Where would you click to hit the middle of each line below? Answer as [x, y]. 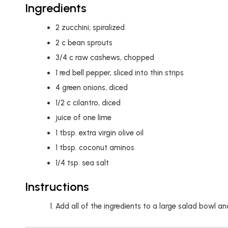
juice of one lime [83, 118]
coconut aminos [106, 148]
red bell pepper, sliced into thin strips [121, 73]
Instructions [57, 186]
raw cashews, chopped [115, 58]
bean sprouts [90, 42]
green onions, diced [95, 88]
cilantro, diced [96, 103]
